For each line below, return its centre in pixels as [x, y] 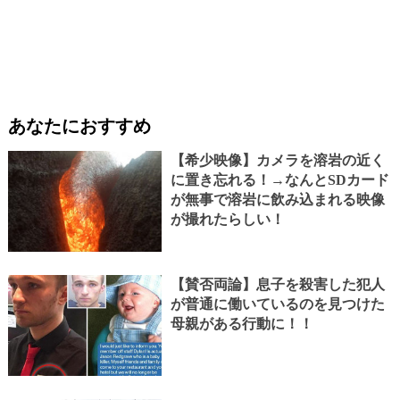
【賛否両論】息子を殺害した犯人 [277, 284]
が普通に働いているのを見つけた [277, 304]
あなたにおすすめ [79, 125]
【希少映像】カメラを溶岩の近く [277, 160]
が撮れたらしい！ [227, 219]
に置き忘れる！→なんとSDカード [279, 179]
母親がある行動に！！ [242, 323]
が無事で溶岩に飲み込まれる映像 [277, 199]
